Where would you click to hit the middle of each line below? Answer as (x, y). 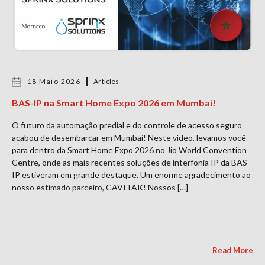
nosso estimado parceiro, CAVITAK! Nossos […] (100, 187)
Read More (233, 250)
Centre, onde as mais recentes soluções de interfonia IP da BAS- (131, 162)
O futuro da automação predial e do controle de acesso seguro (127, 125)
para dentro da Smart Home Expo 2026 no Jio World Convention (129, 150)
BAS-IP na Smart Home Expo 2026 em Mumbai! (114, 103)
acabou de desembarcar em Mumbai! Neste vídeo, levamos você (129, 138)
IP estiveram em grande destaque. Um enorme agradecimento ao (131, 175)
